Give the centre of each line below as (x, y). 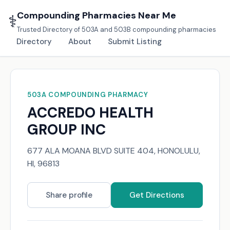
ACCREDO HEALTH (90, 113)
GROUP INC (66, 130)
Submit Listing (135, 42)
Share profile (69, 195)
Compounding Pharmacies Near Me (97, 15)
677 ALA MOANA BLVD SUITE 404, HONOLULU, (114, 151)
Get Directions (157, 195)
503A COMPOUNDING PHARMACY (88, 95)
